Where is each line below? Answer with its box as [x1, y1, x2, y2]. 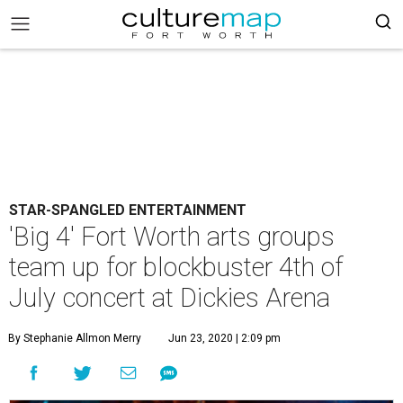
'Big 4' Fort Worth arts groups [9, 221, 335, 252]
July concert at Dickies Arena [9, 282, 330, 313]
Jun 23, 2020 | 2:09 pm [168, 332, 281, 345]
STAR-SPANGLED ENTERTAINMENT [9, 201, 246, 219]
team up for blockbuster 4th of [9, 252, 344, 282]
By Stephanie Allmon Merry [8, 332, 141, 345]
